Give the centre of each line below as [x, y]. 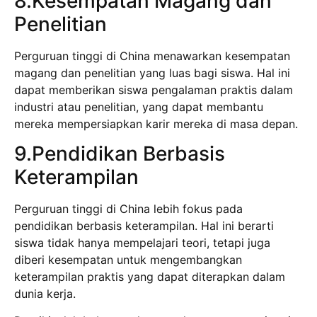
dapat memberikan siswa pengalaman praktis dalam [154, 90]
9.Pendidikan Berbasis [120, 153]
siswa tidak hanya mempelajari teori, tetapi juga [142, 242]
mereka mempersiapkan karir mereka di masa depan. [156, 123]
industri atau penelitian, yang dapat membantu [139, 106]
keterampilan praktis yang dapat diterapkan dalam [150, 276]
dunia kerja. [45, 293]
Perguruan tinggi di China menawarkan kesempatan [152, 56]
